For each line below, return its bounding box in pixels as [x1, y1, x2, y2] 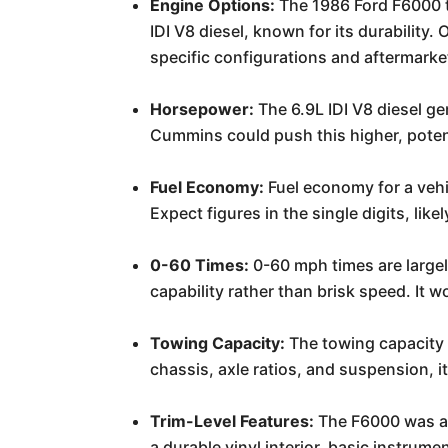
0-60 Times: [150, 255, 250, 275]
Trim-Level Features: [150, 411, 315, 431]
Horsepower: [150, 99, 255, 119]
